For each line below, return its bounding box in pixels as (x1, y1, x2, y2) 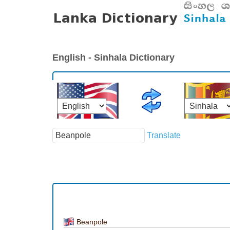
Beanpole (76, 217, 107, 226)
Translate (147, 130, 181, 140)
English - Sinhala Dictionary (52, 52, 175, 63)
